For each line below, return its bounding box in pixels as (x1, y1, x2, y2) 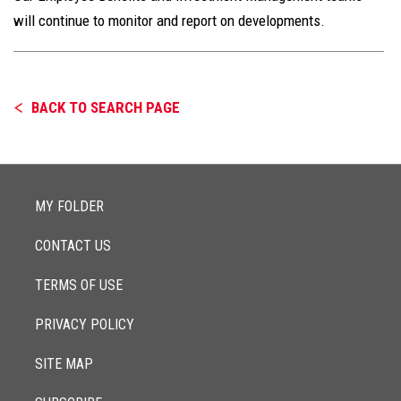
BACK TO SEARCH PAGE (31, 98, 180, 116)
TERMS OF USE (35, 277, 123, 294)
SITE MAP (35, 355, 93, 372)
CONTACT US (35, 237, 111, 254)
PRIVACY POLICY (35, 316, 134, 333)
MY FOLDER (35, 198, 104, 215)
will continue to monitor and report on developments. (13, 12, 325, 30)
